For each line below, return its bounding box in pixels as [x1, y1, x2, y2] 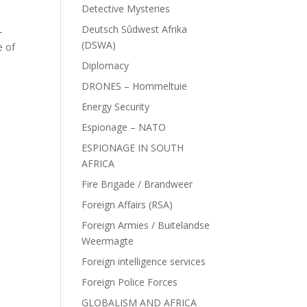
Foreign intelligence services [82, 255, 206, 268]
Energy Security [82, 100, 150, 113]
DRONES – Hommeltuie [82, 79, 188, 93]
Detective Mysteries [82, 2, 171, 15]
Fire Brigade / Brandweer [82, 177, 193, 191]
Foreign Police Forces [82, 275, 178, 288]
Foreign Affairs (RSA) [82, 198, 173, 211]
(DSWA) [82, 38, 116, 51]
